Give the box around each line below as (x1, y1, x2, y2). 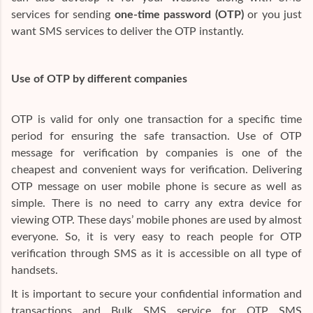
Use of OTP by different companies (11, 73, 187, 85)
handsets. (11, 264, 58, 276)
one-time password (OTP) (114, 8, 247, 20)
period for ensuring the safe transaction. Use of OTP (11, 130, 302, 142)
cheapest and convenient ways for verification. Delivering (11, 163, 302, 175)
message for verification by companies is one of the (11, 147, 302, 159)
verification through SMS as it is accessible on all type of (11, 247, 302, 259)
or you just (247, 8, 302, 20)
